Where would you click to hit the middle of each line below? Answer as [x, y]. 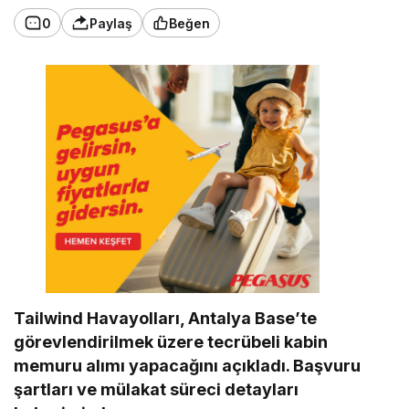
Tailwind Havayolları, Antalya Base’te [166, 319]
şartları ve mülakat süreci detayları [157, 390]
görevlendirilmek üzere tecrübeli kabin [171, 342]
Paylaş [111, 23]
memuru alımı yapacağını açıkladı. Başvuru [188, 366]
